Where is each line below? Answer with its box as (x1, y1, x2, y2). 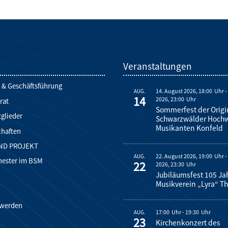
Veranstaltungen (123, 60, 192, 73)
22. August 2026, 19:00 (156, 152, 213, 160)
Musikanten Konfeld (156, 123, 223, 133)
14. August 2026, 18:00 (156, 87, 213, 95)
